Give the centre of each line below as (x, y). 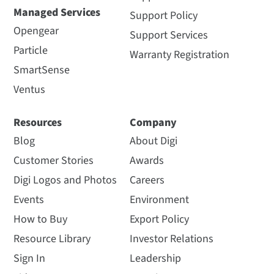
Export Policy (159, 220)
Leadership (155, 259)
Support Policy (163, 16)
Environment (159, 200)
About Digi (153, 141)
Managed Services (57, 13)
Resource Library (52, 239)
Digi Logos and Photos (65, 180)
